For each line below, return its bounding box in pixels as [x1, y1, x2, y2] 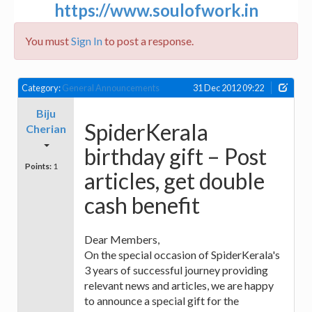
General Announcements [62, 82, 159, 93]
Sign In [71, 34, 102, 47]
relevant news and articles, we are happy [84, 279, 274, 292]
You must [25, 34, 71, 47]
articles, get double [84, 166, 265, 194]
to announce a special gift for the [84, 294, 239, 308]
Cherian [26, 122, 66, 136]
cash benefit [84, 191, 200, 219]
